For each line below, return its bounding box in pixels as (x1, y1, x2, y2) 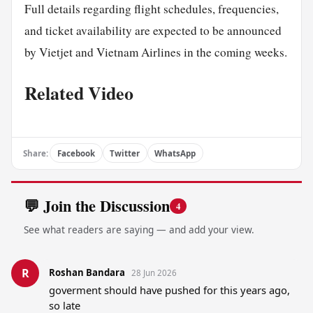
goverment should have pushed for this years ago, (48, 283, 290, 298)
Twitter (110, 147, 140, 159)
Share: (23, 147, 48, 159)
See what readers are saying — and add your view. (23, 222, 254, 236)
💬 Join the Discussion (23, 194, 170, 218)
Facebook (57, 147, 95, 159)
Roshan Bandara (48, 266, 125, 279)
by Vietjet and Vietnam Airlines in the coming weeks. (24, 44, 287, 61)
